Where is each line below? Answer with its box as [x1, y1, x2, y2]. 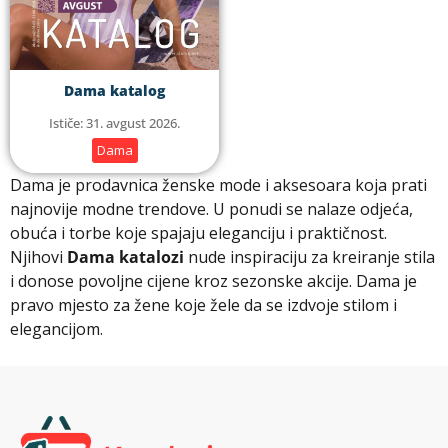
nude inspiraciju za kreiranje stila [184, 246, 435, 269]
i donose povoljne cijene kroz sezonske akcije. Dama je [10, 270, 417, 293]
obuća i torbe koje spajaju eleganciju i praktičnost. [10, 222, 387, 245]
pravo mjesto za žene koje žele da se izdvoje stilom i [10, 294, 397, 317]
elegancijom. [10, 318, 103, 341]
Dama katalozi [67, 246, 184, 269]
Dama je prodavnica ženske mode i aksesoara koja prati [10, 174, 427, 197]
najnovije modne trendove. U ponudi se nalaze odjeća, [10, 198, 413, 221]
